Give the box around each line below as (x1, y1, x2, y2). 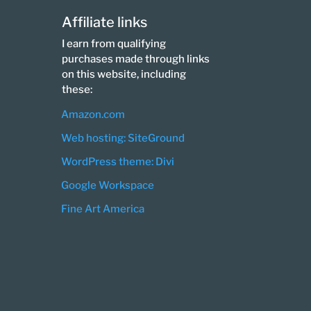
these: (62, 83, 93, 96)
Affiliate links (62, 13, 148, 31)
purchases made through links (62, 52, 210, 65)
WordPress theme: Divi (61, 155, 175, 168)
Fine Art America (61, 202, 145, 215)
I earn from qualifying (62, 37, 167, 50)
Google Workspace (61, 178, 155, 192)
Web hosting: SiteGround (61, 131, 185, 144)
